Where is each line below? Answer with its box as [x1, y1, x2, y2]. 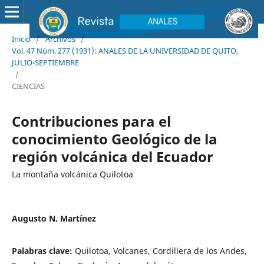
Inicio [11, 33, 31, 44]
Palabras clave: [11, 245, 75, 256]
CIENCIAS [11, 80, 45, 91]
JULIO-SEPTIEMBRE [11, 57, 79, 68]
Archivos [45, 33, 75, 44]
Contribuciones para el [11, 111, 171, 131]
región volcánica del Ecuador [11, 146, 213, 166]
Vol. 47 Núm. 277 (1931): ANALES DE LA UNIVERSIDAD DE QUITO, [11, 45, 238, 56]
